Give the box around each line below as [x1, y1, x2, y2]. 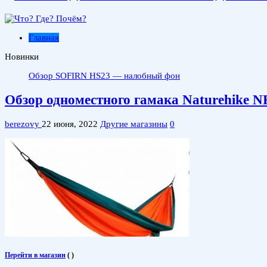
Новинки [5, 52, 39, 62]
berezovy [5, 119, 42, 129]
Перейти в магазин [5, 251, 66, 260]
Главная [29, 33, 59, 43]
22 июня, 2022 [42, 119, 98, 129]
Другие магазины [100, 119, 167, 129]
